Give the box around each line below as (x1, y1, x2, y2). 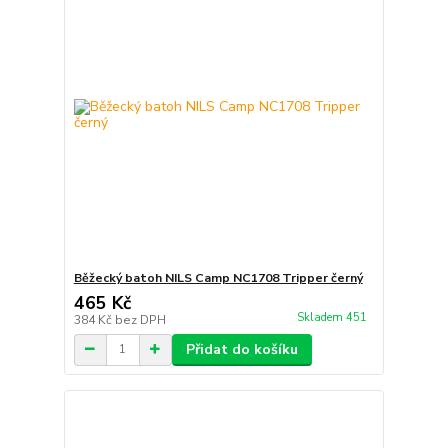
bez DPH (114, 311, 166, 328)
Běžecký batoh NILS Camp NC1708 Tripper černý (73, 269, 363, 286)
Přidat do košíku (185, 339, 298, 359)
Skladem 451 (296, 309, 370, 325)
